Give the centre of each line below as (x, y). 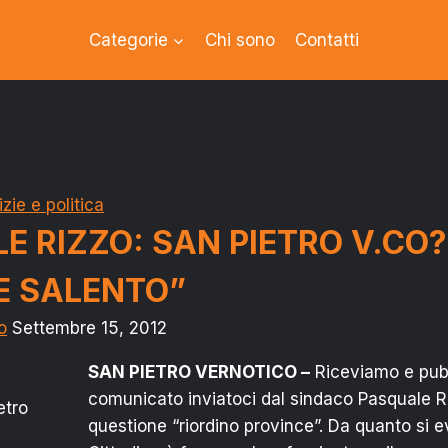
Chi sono (240, 39)
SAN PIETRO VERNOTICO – (199, 372)
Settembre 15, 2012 (89, 328)
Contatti (327, 39)
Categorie (128, 39)
